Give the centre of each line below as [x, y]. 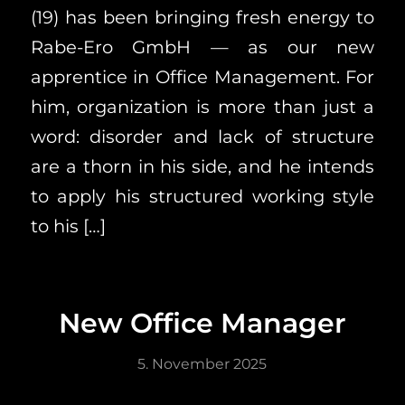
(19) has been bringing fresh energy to [202, 17]
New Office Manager [202, 324]
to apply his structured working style [202, 196]
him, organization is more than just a [202, 106]
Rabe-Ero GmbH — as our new [202, 47]
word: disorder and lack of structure [202, 136]
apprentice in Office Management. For [202, 76]
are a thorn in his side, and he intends [202, 166]
